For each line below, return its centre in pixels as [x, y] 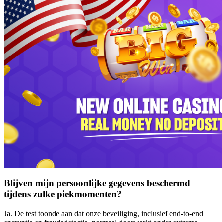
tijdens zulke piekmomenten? [63, 194]
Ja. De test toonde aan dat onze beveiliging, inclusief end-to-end [104, 213]
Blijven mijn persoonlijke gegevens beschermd [97, 183]
